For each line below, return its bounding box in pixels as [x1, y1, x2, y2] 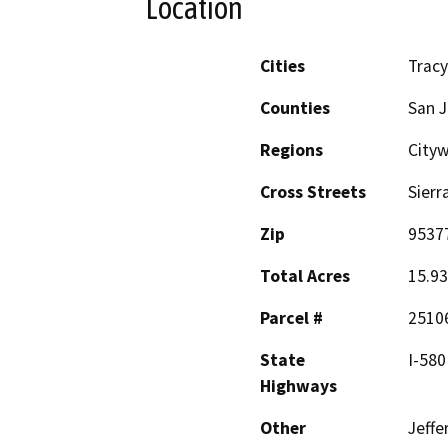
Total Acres [260, 265, 350, 288]
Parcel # [260, 307, 323, 330]
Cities [260, 55, 305, 78]
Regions [260, 139, 323, 162]
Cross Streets [260, 181, 366, 204]
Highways [260, 375, 337, 398]
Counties [260, 97, 330, 120]
